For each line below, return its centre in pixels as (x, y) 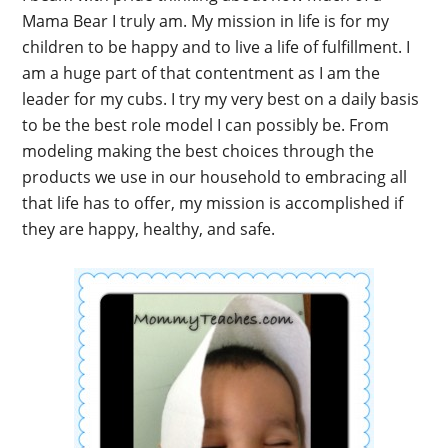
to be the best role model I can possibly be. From (206, 125)
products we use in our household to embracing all (215, 177)
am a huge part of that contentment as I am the (201, 73)
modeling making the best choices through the (198, 151)
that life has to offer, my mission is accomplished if (213, 203)
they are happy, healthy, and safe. (149, 229)
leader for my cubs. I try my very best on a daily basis (221, 99)
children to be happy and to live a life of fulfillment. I (216, 47)
